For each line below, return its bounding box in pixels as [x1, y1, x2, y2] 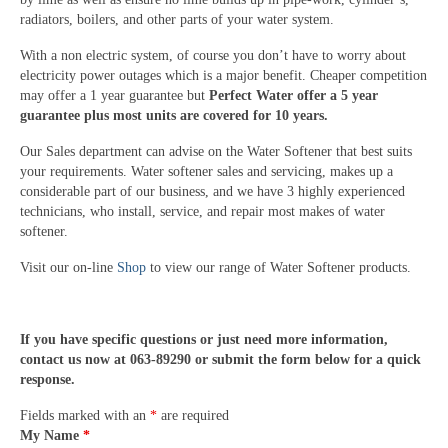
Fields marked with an [20, 408, 150, 424]
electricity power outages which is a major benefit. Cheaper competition [20, 68, 427, 84]
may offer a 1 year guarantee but [20, 88, 209, 104]
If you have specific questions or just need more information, [20, 332, 388, 348]
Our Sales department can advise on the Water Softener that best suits [20, 144, 412, 160]
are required [157, 408, 229, 424]
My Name [20, 428, 83, 444]
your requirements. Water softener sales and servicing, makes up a [20, 164, 393, 180]
